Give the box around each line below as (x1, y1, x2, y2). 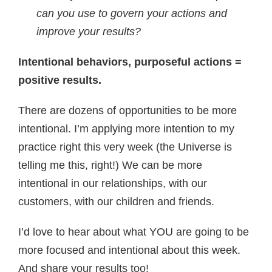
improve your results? (36, 25, 141, 38)
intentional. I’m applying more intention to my (18, 123, 234, 135)
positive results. (18, 74, 104, 86)
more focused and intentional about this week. (18, 244, 240, 256)
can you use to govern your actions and (36, 7, 227, 19)
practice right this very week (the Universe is (18, 141, 232, 153)
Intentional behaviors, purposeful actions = (18, 56, 242, 68)
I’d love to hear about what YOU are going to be (18, 226, 249, 238)
